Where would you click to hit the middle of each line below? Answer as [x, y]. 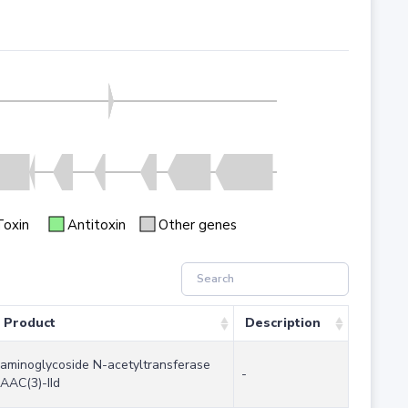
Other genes [197, 224]
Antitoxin [96, 224]
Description [282, 323]
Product [29, 323]
